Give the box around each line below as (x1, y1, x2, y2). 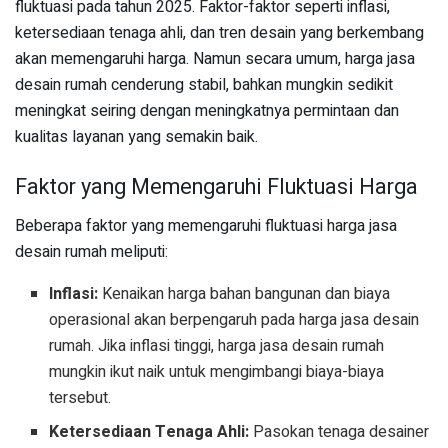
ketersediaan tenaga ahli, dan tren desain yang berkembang (15, 21, 424, 46)
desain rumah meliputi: (15, 239, 168, 264)
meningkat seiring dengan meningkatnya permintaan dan (15, 99, 399, 124)
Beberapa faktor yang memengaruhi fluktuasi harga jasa (15, 213, 397, 238)
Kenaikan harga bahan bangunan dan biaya (98, 281, 391, 306)
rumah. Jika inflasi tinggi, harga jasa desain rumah (49, 333, 385, 358)
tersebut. (49, 385, 112, 410)
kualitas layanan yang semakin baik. (15, 125, 258, 150)
